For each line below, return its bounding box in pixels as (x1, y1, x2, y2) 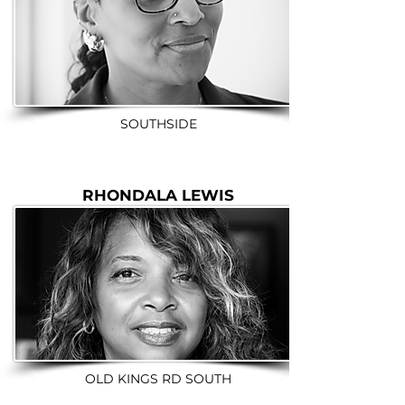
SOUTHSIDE (119, 116, 197, 132)
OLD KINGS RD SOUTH (85, 371, 231, 387)
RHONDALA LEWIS (82, 186, 234, 204)
